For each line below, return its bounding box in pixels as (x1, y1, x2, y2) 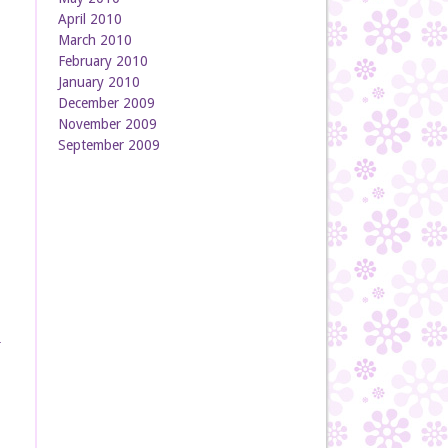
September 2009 (57, 137, 160, 153)
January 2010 (57, 74, 140, 90)
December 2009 (57, 95, 155, 111)
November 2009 (57, 116, 157, 132)
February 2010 (57, 53, 148, 69)
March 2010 (57, 32, 132, 48)
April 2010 (57, 11, 122, 27)
